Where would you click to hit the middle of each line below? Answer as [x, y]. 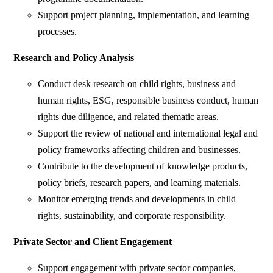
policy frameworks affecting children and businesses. [140, 150]
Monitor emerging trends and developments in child [137, 199]
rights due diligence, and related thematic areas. [129, 117]
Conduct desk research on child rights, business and [137, 84]
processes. [58, 32]
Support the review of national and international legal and [148, 133]
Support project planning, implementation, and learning [144, 15]
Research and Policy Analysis [74, 58]
